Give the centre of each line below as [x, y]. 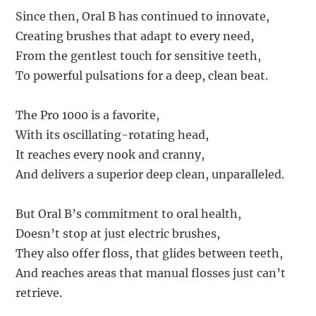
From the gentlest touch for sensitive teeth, [139, 55]
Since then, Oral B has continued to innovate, [143, 16]
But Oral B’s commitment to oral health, [129, 213]
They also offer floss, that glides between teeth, [150, 253]
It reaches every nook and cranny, [110, 154]
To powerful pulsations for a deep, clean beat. [142, 75]
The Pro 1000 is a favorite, [88, 115]
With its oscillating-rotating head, [113, 134]
